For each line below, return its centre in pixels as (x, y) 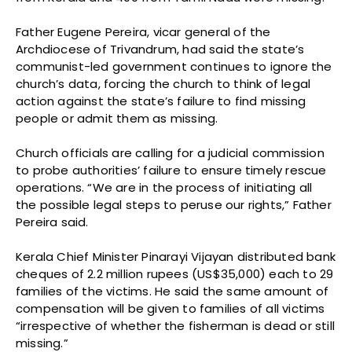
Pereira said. (52, 222)
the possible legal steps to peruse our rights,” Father (174, 205)
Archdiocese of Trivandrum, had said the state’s (160, 49)
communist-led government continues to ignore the (174, 67)
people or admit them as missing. (117, 119)
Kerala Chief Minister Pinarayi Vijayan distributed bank (176, 257)
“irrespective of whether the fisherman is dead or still (176, 326)
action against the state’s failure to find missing (161, 101)
